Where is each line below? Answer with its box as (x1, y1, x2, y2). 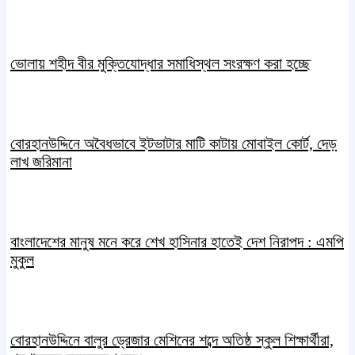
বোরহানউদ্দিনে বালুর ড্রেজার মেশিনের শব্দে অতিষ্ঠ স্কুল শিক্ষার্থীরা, (10, 331, 334, 349)
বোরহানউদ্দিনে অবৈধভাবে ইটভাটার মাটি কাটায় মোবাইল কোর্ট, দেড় (10, 135, 337, 152)
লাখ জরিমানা (10, 153, 72, 170)
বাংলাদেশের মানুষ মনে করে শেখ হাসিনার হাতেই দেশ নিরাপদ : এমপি (10, 233, 344, 251)
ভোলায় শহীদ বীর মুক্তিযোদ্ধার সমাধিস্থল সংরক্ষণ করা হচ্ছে (10, 54, 311, 72)
